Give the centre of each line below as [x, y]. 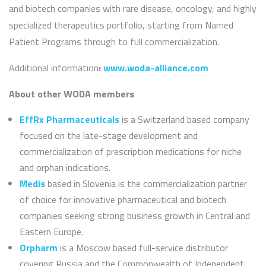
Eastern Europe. [51, 232]
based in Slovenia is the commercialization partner [146, 184]
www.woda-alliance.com [156, 68]
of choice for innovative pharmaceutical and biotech [123, 200]
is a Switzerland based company [184, 120]
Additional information [54, 68]
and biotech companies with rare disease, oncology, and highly [133, 9]
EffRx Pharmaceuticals [69, 120]
